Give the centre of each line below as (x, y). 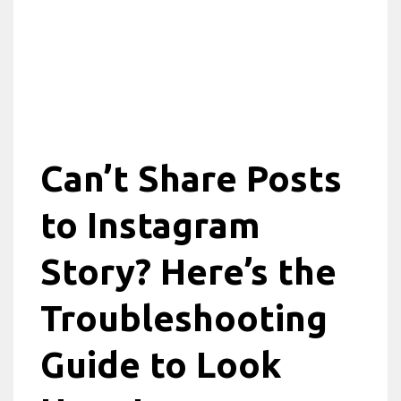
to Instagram (150, 225)
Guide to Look (161, 365)
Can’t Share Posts (191, 179)
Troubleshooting (184, 318)
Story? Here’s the (188, 272)
